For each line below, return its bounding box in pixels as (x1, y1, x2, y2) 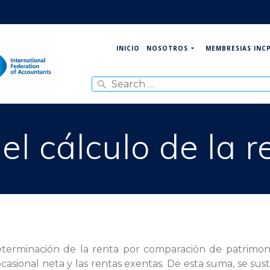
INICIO (116, 44, 140, 53)
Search (91, 64, 124, 77)
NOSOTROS (146, 44, 188, 53)
